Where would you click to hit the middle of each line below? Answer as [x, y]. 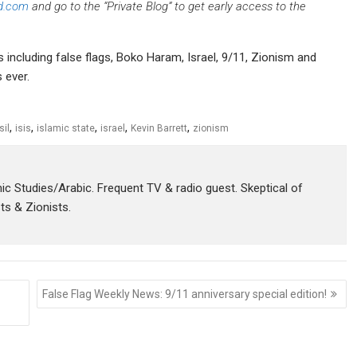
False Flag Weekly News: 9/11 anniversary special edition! [184, 294]
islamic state [66, 128]
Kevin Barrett [159, 128]
